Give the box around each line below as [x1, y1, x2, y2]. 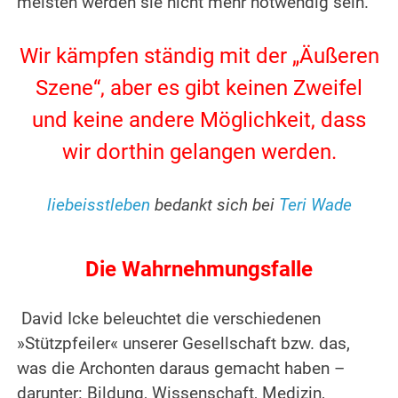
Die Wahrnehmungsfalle [85, 257, 313, 283]
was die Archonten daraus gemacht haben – [17, 359, 346, 379]
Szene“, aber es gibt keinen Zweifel [36, 76, 362, 101]
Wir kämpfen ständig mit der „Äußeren [19, 44, 379, 69]
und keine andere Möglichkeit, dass [32, 107, 366, 133]
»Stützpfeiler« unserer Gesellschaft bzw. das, [17, 334, 351, 354]
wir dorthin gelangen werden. [61, 139, 337, 165]
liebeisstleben [46, 195, 150, 216]
